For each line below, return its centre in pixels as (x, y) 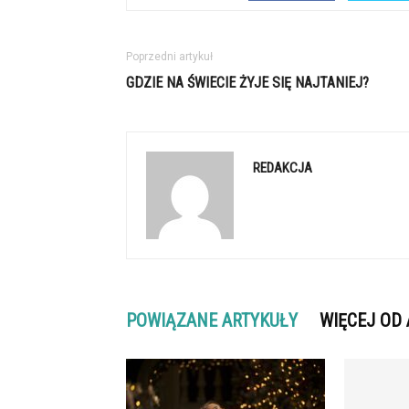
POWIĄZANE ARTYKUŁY (212, 320)
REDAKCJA (283, 168)
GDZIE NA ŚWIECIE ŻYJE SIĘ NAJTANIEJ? (247, 83)
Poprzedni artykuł (169, 57)
